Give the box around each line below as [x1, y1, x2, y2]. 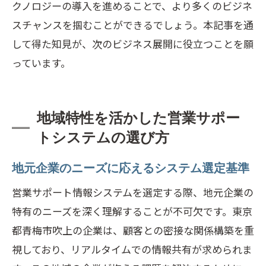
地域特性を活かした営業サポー [37, 110, 240, 126]
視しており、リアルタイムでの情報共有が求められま [12, 242, 252, 256]
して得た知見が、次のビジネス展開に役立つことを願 [12, 36, 254, 51]
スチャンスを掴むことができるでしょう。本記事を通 [12, 17, 254, 32]
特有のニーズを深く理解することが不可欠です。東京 [12, 204, 252, 218]
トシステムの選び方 [37, 129, 169, 145]
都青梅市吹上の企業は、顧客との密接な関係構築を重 [12, 223, 254, 237]
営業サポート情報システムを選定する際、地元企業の [12, 185, 254, 199]
